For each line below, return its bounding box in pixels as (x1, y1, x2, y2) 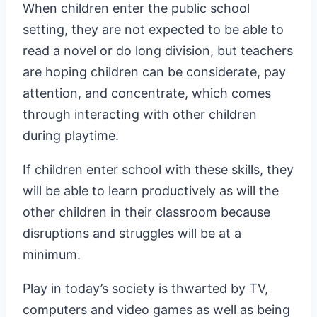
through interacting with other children (23, 107, 257, 122)
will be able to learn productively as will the (23, 183, 279, 199)
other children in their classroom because (23, 204, 270, 220)
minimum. (23, 247, 81, 263)
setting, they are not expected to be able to (23, 22, 284, 38)
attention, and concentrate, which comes (23, 86, 271, 101)
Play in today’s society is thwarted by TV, (23, 281, 268, 296)
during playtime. (23, 128, 119, 144)
